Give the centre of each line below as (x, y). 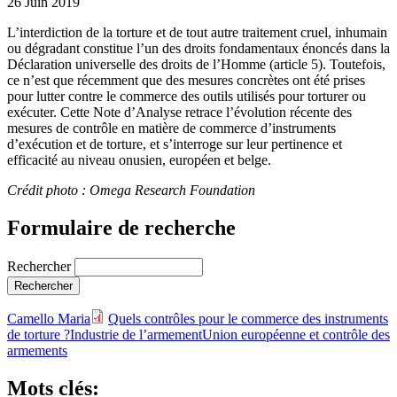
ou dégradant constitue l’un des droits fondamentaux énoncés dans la (198, 48)
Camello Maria (49, 318)
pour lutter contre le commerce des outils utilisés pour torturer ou (187, 96)
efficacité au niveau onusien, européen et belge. (141, 160)
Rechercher (41, 266)
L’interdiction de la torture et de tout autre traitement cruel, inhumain (197, 32)
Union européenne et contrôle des (296, 334)
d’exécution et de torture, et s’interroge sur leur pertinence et (175, 144)
